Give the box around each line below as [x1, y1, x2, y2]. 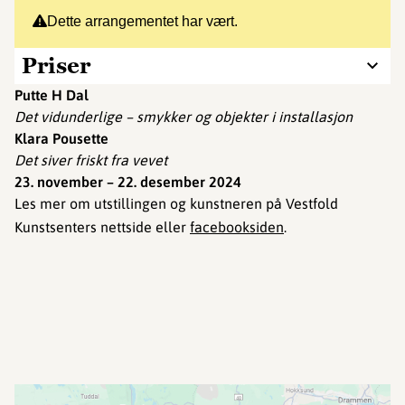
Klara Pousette [14, 130, 108, 146]
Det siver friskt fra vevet [14, 152, 167, 168]
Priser [22, 52, 90, 80]
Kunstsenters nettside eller [14, 219, 190, 235]
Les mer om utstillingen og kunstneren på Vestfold [14, 195, 338, 212]
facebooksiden [190, 219, 284, 235]
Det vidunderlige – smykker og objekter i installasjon [14, 108, 353, 125]
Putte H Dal [14, 87, 92, 103]
